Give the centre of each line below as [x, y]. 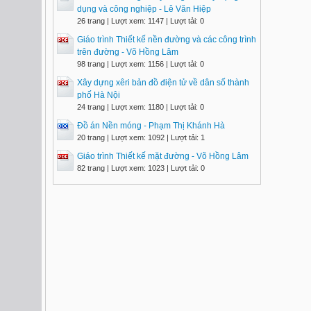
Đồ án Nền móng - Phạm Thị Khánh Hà [151, 126]
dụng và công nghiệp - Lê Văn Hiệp [144, 9]
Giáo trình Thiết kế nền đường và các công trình [167, 40]
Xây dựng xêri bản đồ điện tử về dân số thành [163, 83]
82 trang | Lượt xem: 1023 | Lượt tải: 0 [141, 168]
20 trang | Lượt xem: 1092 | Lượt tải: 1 [141, 137]
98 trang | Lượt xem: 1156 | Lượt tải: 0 [141, 64]
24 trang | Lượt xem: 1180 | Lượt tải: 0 [141, 107]
